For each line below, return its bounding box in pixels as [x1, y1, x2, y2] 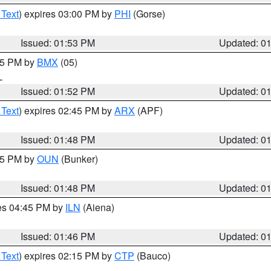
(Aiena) [80, 200, 114, 214]
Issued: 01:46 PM [21, 229, 96, 243]
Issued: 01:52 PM [21, 84, 96, 98]
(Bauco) [134, 249, 171, 263]
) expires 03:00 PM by [19, 7, 114, 21]
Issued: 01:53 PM [21, 36, 96, 50]
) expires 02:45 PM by [19, 103, 114, 117]
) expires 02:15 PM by [19, 249, 114, 263]
